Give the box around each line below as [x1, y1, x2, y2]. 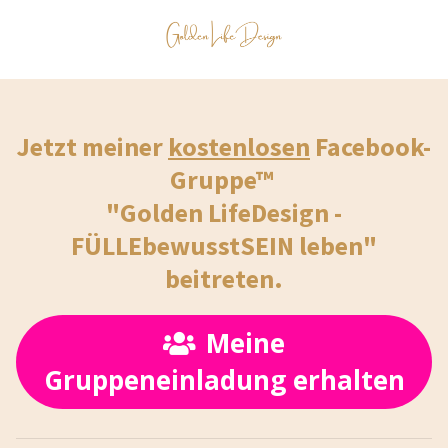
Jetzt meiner [17, 130, 168, 163]
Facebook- [310, 130, 431, 163]
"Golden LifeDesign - [106, 196, 342, 229]
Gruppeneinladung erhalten [43, 362, 405, 398]
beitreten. [165, 262, 283, 295]
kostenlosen [168, 130, 310, 163]
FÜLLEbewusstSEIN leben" [71, 229, 377, 262]
